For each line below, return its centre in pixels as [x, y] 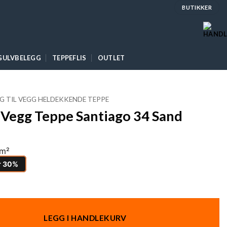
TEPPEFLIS [69, 58]
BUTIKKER [197, 7]
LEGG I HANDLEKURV [85, 218]
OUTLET [111, 58]
